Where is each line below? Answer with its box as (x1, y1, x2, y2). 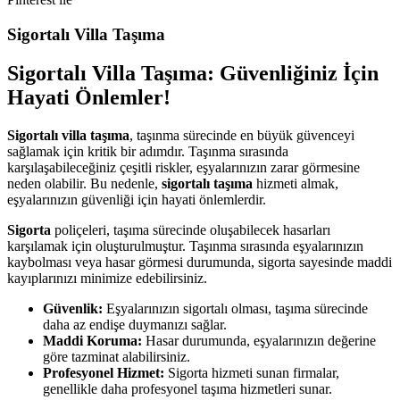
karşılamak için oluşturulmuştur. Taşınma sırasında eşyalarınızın (7, 238, 363, 254)
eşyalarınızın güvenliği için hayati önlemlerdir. (7, 192, 266, 208)
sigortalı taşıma (162, 176, 253, 192)
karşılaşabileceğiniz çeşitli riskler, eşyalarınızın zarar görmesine (7, 160, 360, 176)
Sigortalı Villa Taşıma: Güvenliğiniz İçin (7, 62, 379, 86)
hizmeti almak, (253, 176, 338, 192)
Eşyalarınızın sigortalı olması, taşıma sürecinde (103, 301, 368, 317)
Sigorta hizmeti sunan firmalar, (164, 365, 339, 381)
